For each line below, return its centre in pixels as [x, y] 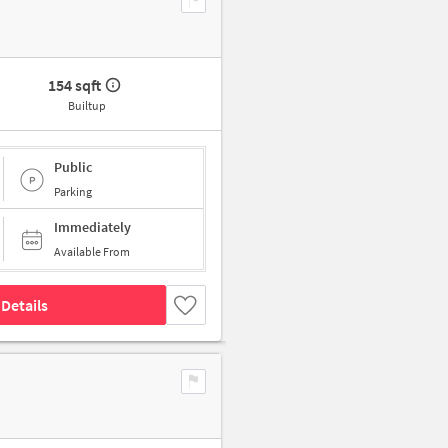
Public [73, 166]
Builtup [86, 106]
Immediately [92, 227]
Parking [73, 191]
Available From [92, 252]
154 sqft [75, 85]
